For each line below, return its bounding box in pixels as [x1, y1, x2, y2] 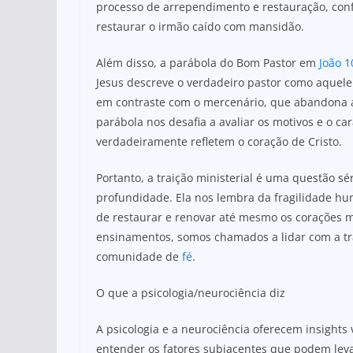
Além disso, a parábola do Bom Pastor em [96, 54, 319, 70]
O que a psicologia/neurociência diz [96, 284, 285, 300]
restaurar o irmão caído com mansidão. [96, 18, 304, 34]
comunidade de [96, 248, 182, 264]
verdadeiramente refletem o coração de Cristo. [96, 133, 342, 149]
